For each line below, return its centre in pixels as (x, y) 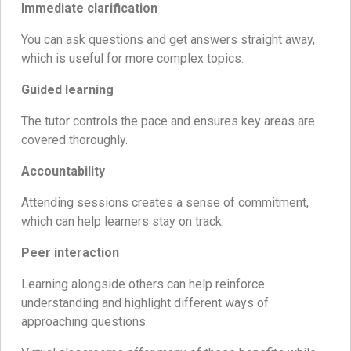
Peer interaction (70, 252)
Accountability (63, 171)
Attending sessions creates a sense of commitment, (165, 202)
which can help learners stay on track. (123, 221)
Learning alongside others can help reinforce (143, 284)
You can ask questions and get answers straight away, (168, 39)
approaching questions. (85, 321)
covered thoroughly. (74, 139)
